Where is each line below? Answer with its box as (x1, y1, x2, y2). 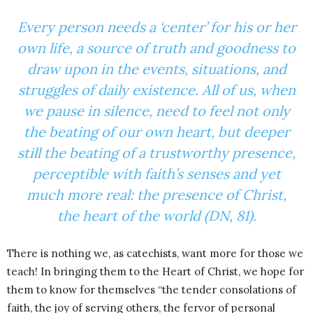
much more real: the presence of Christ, (27, 186, 286, 204)
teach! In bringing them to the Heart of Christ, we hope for (7, 265, 304, 279)
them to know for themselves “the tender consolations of (7, 283, 296, 297)
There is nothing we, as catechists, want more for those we (7, 247, 303, 261)
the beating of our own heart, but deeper (23, 123, 290, 141)
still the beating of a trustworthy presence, (17, 144, 296, 162)
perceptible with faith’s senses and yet (32, 165, 281, 183)
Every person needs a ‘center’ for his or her (17, 18, 296, 36)
